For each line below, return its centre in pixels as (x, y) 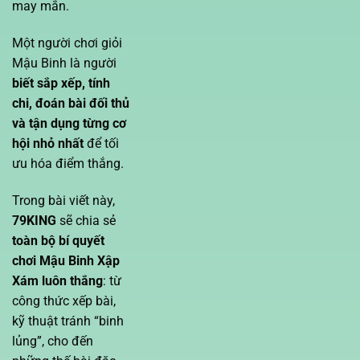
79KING (34, 220)
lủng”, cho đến (53, 341)
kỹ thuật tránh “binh (68, 321)
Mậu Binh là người (64, 63)
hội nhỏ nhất (48, 143)
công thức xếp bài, (64, 301)
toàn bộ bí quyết (58, 240)
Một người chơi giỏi (67, 43)
